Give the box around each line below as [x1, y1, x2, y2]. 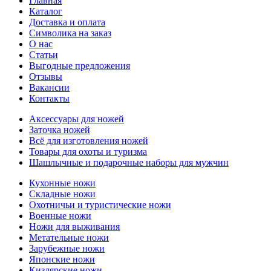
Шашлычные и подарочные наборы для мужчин [29, 157, 229, 168]
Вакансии [29, 82, 70, 93]
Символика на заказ [29, 28, 111, 39]
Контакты [29, 93, 70, 104]
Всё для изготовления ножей [29, 135, 148, 146]
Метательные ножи [29, 232, 109, 243]
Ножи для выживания [29, 221, 120, 232]
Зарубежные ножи [29, 243, 105, 254]
